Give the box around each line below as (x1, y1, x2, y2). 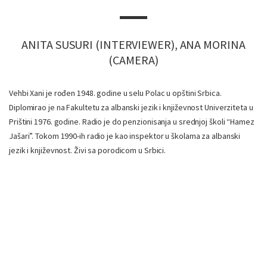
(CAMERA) (108, 52, 159, 67)
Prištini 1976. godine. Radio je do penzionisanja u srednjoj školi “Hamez (9, 116, 254, 127)
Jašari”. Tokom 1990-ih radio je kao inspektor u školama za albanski (9, 131, 241, 141)
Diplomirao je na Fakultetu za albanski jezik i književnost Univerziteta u (9, 102, 253, 113)
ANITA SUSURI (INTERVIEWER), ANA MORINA (21, 37, 246, 52)
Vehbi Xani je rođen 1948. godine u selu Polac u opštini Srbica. (9, 88, 222, 98)
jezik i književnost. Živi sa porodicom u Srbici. (9, 145, 166, 156)
